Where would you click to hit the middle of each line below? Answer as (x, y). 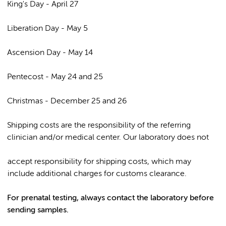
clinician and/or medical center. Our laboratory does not (108, 137)
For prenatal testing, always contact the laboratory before (110, 198)
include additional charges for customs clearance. (97, 174)
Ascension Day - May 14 (50, 53)
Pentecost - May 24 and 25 (55, 77)
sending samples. (38, 210)
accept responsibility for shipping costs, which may (99, 162)
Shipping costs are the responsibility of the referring (99, 125)
